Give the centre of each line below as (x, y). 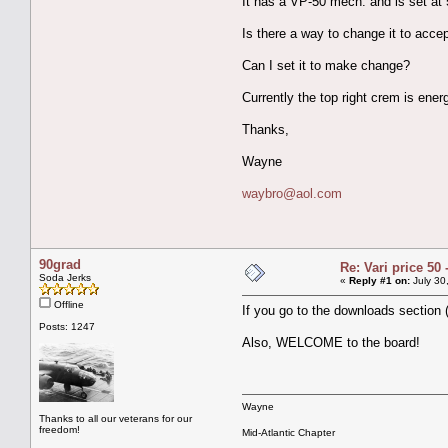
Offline (67, 304)
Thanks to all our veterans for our (115, 418)
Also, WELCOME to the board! (331, 342)
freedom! (59, 429)
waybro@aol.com (292, 193)
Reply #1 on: (379, 280)
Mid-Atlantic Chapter (288, 432)
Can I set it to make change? (326, 65)
